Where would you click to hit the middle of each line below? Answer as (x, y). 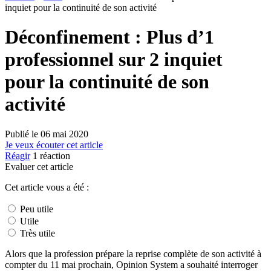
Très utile (36, 233)
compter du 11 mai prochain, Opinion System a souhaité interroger (131, 264)
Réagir (18, 155)
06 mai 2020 (64, 134)
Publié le (23, 134)
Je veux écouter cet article (54, 145)
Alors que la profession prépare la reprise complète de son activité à (133, 253)
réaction (54, 155)
